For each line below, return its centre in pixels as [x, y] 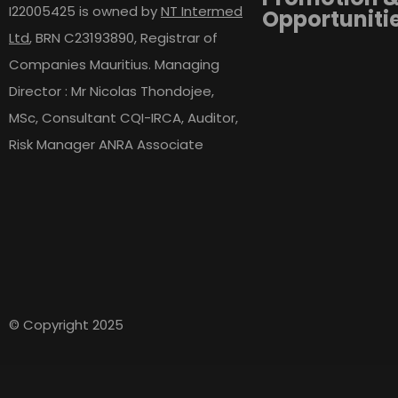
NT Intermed [202, 11]
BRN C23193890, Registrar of [125, 38]
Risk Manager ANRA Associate [106, 144]
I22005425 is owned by [85, 11]
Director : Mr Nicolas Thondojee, [111, 91]
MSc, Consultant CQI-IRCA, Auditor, [123, 118]
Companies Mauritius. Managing [114, 64]
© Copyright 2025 [66, 325]
